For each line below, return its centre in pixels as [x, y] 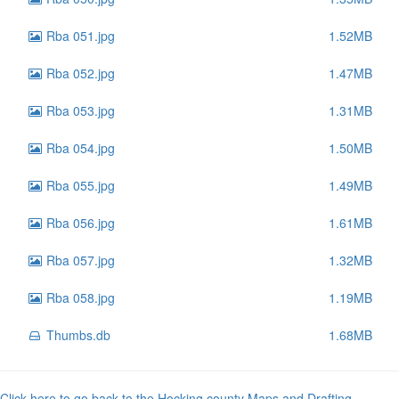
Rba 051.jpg [79, 36]
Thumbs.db [77, 335]
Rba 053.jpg [79, 110]
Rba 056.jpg [79, 223]
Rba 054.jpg [79, 148]
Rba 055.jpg [79, 185]
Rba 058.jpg [79, 297]
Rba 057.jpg [79, 260]
